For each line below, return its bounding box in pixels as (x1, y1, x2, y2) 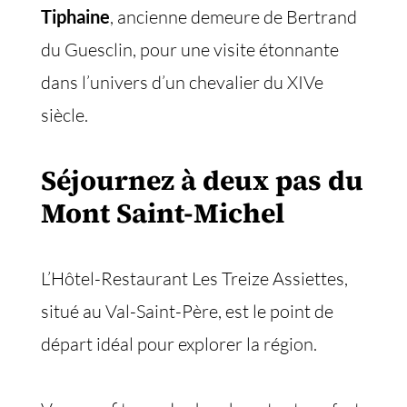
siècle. (41, 104, 88, 126)
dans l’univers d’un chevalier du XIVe (41, 71, 323, 94)
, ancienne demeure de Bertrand (110, 5, 357, 28)
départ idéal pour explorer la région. (41, 333, 317, 355)
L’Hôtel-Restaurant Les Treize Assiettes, (41, 267, 348, 290)
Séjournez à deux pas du (41, 162, 363, 199)
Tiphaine (41, 5, 110, 27)
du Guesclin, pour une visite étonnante (41, 38, 339, 61)
